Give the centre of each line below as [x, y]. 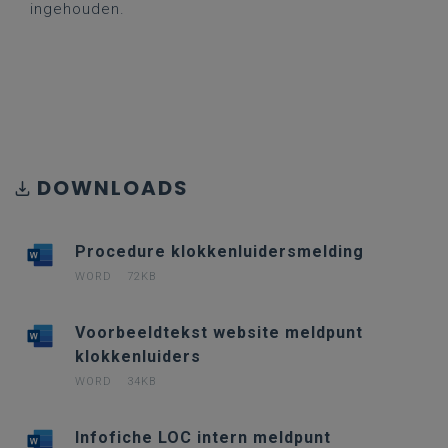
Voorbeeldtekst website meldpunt [219, 332]
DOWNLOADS [113, 188]
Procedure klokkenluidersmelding [220, 251]
